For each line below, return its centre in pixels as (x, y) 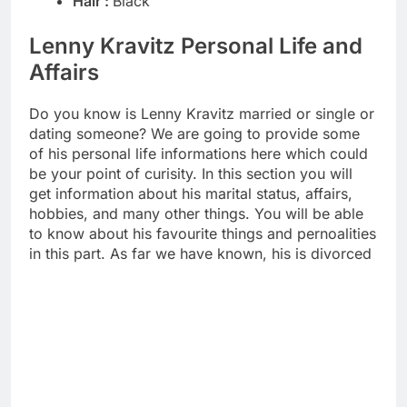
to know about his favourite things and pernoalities (203, 234)
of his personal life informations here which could (199, 154)
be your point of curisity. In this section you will (191, 174)
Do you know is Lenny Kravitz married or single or (202, 114)
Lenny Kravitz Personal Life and (196, 46)
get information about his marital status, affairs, (191, 194)
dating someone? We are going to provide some (194, 134)
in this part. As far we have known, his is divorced (200, 254)
